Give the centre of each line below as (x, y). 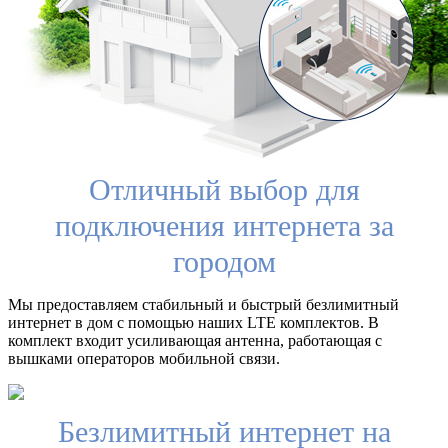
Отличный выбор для (224, 189)
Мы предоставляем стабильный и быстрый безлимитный (203, 304)
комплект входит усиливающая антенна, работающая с (195, 340)
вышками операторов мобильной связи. (144, 358)
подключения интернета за (224, 225)
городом (224, 261)
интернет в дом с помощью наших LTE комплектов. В (193, 322)
